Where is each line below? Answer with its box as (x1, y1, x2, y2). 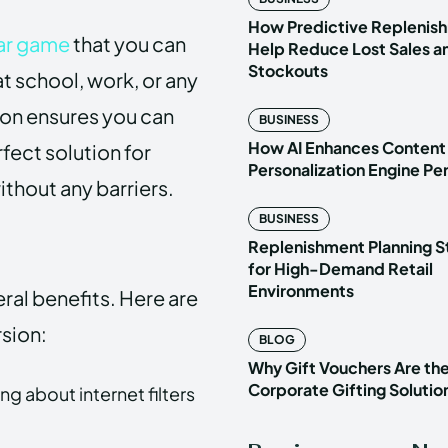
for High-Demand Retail (248, 257, 433, 279)
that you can (70, 30, 186, 56)
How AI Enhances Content (248, 136, 446, 158)
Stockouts (248, 59, 328, 81)
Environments (248, 279, 354, 301)
